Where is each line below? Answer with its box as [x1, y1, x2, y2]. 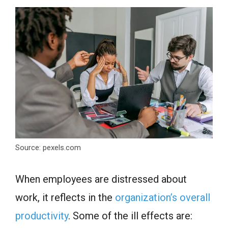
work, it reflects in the [15, 191, 115, 204]
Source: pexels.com [15, 143, 81, 153]
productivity [15, 210, 68, 222]
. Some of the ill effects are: [68, 210, 192, 222]
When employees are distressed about [15, 173, 187, 186]
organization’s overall [115, 191, 210, 204]
